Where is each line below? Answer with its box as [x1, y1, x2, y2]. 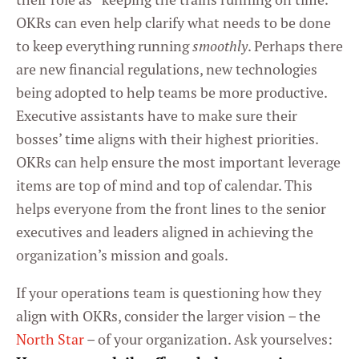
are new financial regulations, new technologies [16, 60, 317, 79]
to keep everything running [16, 37, 192, 56]
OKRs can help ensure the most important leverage [16, 153, 341, 172]
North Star [16, 330, 84, 349]
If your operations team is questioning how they [16, 284, 321, 303]
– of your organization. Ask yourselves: [84, 330, 333, 349]
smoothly [192, 37, 248, 56]
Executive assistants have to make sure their [16, 107, 297, 126]
